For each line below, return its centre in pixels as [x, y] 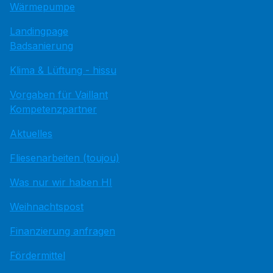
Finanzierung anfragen [62, 231]
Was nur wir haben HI [61, 182]
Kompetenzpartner [53, 109]
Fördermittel [37, 255]
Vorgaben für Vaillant [59, 94]
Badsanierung [41, 46]
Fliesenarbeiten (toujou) [65, 158]
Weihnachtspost [47, 207]
